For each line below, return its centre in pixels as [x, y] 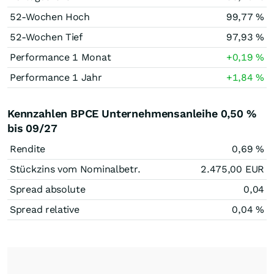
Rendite [28, 149]
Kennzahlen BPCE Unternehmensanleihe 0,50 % [132, 113]
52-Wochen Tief [46, 37]
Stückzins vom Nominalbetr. [76, 169]
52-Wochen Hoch [50, 17]
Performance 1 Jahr [56, 77]
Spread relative [45, 209]
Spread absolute [48, 189]
